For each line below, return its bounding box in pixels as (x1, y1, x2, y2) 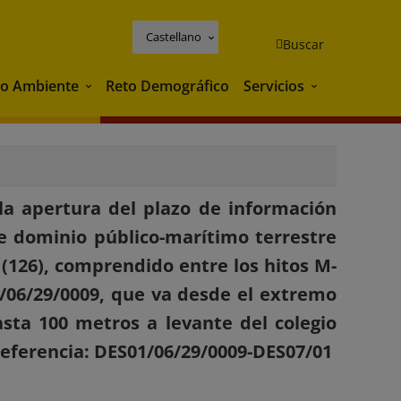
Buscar (283, 35, 324, 53)
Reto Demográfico (106, 75, 229, 96)
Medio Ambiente (81, 77, 194, 98)
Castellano (146, 28, 201, 45)
